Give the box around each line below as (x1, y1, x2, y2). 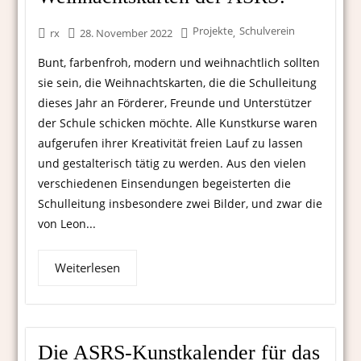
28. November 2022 (80, 26, 173, 41)
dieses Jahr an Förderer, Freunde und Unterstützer (38, 95, 313, 111)
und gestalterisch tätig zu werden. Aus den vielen (38, 156, 307, 172)
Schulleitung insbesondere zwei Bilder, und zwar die (38, 196, 323, 212)
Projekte (193, 23, 234, 39)
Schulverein (239, 23, 296, 39)
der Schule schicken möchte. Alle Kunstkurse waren (38, 115, 318, 131)
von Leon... (38, 216, 97, 232)
